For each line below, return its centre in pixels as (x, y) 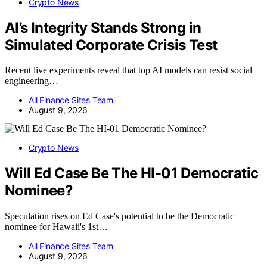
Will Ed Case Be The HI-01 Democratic (132, 173)
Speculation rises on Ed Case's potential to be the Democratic (119, 216)
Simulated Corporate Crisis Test (111, 45)
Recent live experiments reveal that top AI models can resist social (128, 70)
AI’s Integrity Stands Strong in (103, 27)
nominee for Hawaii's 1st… (56, 227)
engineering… (32, 81)
